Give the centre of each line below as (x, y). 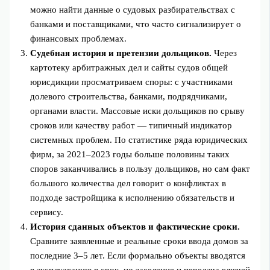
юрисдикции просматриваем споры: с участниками (132, 82)
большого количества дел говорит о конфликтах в (128, 184)
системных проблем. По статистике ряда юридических (139, 140)
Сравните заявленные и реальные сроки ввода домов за (140, 241)
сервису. (47, 212)
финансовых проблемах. (79, 39)
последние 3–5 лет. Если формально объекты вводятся (138, 256)
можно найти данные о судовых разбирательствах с (133, 10)
